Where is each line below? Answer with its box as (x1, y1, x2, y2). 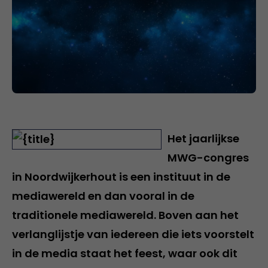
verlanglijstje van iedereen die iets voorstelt (12, 226, 254, 242)
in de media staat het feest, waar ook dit (12, 245, 237, 261)
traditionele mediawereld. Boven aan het (12, 207, 239, 223)
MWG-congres (167, 150, 249, 165)
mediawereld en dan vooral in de (12, 188, 194, 203)
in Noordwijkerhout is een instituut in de (12, 169, 230, 184)
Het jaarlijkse (167, 130, 239, 146)
